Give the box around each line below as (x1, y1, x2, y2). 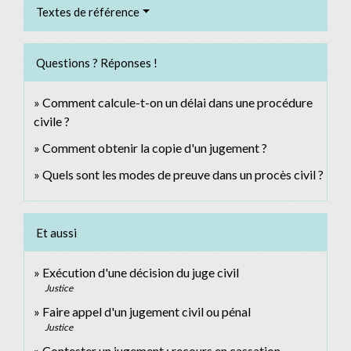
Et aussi (36, 225, 77, 240)
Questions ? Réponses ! (36, 55, 157, 70)
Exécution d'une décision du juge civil (42, 264, 241, 280)
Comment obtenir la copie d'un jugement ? (42, 139, 267, 155)
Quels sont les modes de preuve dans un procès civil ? (42, 166, 324, 182)
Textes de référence (36, 4, 139, 19)
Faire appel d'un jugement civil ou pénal (42, 303, 251, 319)
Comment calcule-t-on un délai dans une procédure (42, 94, 313, 110)
